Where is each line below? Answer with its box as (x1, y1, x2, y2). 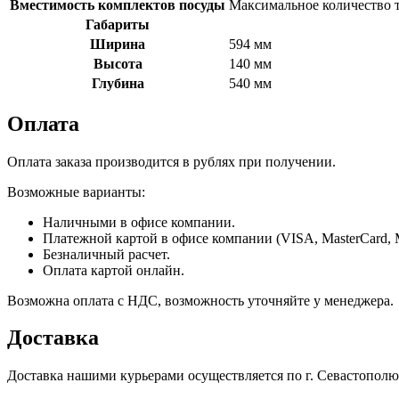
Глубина (91, 75, 144, 91)
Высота (93, 55, 142, 71)
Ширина (90, 36, 145, 52)
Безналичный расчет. (43, 246, 170, 262)
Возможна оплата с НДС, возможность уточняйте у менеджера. (7, 292, 394, 308)
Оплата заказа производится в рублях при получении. (7, 153, 336, 169)
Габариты (85, 16, 150, 32)
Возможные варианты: (7, 183, 145, 199)
